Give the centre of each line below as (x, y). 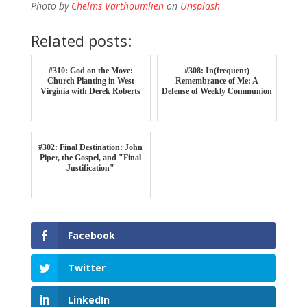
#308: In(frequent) (217, 70)
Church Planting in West (90, 81)
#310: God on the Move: (90, 70)
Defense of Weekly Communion (217, 91)
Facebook (91, 235)
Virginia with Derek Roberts (91, 91)
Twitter (86, 268)
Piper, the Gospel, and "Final (91, 157)
